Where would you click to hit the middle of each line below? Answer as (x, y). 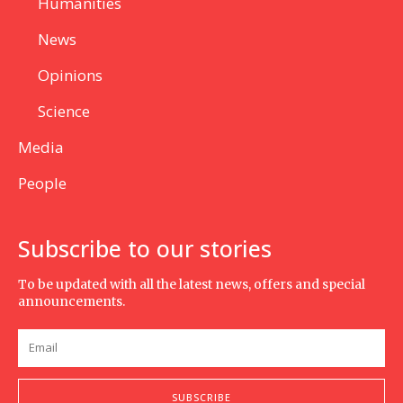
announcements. (72, 301)
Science (64, 111)
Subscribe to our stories (145, 248)
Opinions (70, 75)
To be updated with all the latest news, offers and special (192, 284)
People (42, 183)
